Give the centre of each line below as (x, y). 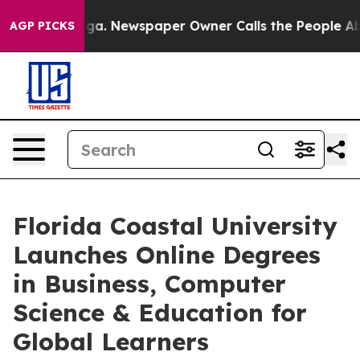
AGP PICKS (42, 26)
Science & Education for (160, 313)
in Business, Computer (149, 284)
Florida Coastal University (175, 226)
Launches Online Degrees (167, 255)
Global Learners (111, 342)
